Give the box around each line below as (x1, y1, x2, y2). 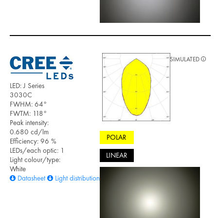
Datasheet (18, 173, 45, 183)
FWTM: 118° (10, 108, 47, 118)
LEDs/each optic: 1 (10, 145, 65, 155)
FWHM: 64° (10, 99, 47, 109)
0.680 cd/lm (10, 127, 49, 137)
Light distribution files (55, 173, 112, 183)
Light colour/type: (10, 154, 60, 164)
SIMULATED (170, 54, 201, 63)
